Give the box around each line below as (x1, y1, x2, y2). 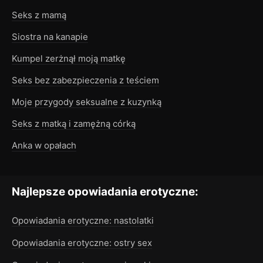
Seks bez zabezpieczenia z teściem (12, 75, 159, 86)
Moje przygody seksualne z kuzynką (12, 96, 161, 108)
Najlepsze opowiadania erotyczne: (12, 185, 198, 199)
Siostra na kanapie (12, 31, 88, 43)
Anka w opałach (12, 140, 76, 151)
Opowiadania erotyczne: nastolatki (12, 215, 154, 227)
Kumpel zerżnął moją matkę (12, 53, 126, 65)
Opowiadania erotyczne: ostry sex (12, 237, 152, 249)
